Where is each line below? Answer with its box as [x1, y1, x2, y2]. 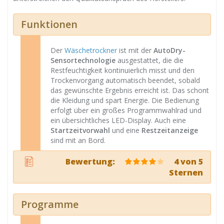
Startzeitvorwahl [50, 125, 110, 135]
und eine [110, 125, 141, 135]
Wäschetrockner [64, 45, 117, 55]
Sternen [169, 167, 203, 178]
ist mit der [117, 45, 153, 55]
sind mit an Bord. [50, 135, 105, 145]
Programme [21, 197, 78, 211]
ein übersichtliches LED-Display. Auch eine [50, 115, 186, 125]
